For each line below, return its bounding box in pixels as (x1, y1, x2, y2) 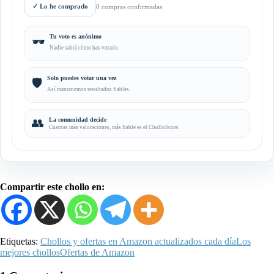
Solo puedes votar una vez (47, 75, 116, 82)
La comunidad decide (49, 116, 106, 124)
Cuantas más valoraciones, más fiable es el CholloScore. (49, 124, 179, 131)
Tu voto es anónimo (50, 33, 102, 40)
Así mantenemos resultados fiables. (47, 86, 130, 92)
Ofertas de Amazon (60, 247, 135, 258)
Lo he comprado (40, 2, 88, 10)
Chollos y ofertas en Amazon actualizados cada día (40, 236, 236, 247)
